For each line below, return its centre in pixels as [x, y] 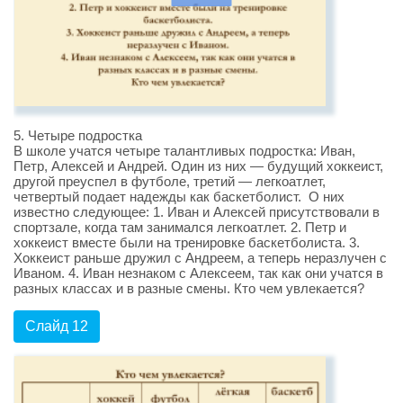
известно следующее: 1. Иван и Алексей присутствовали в [197, 212]
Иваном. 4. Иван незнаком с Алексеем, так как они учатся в [198, 273]
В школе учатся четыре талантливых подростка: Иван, [184, 151]
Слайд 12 [57, 327]
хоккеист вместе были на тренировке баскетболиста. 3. [187, 243]
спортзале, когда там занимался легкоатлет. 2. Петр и [180, 228]
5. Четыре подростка [78, 136]
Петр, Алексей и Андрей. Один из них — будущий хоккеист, [198, 166]
